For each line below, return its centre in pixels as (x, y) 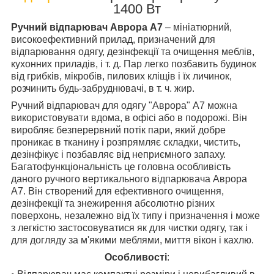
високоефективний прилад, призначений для (113, 39)
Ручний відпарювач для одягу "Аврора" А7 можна (124, 105)
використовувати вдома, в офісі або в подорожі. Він (129, 117)
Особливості (136, 257)
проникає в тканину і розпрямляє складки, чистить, (126, 142)
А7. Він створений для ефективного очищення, (117, 191)
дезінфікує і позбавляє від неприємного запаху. (118, 154)
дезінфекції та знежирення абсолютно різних (113, 203)
